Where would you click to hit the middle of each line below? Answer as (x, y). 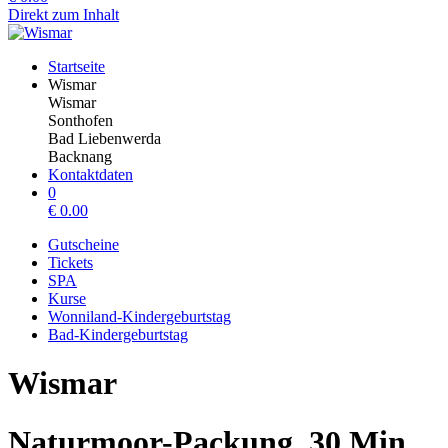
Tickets (70, 262)
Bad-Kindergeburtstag (118, 334)
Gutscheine (83, 244)
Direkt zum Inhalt (63, 14)
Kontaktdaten (90, 174)
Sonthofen (80, 120)
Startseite (76, 66)
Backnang (80, 156)
